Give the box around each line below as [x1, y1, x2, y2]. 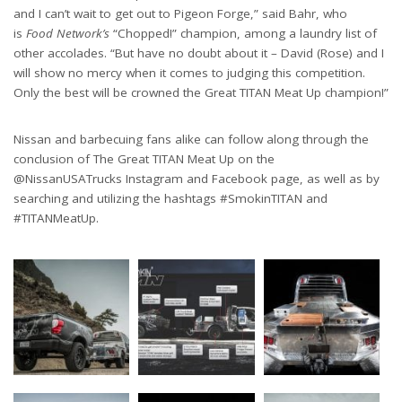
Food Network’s [26, 24, 109, 41]
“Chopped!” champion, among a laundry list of [109, 24, 377, 41]
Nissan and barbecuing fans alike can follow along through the [13, 130, 369, 147]
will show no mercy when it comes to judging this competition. [13, 64, 365, 81]
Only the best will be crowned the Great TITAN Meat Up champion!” [13, 83, 389, 100]
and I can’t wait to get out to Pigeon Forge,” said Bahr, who [13, 4, 347, 22]
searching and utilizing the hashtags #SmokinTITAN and [13, 189, 328, 206]
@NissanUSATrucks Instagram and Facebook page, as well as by [13, 170, 380, 187]
